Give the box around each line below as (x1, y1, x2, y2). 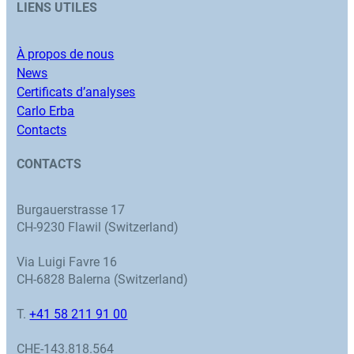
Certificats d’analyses (17, 84, 136, 100)
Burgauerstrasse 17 (17, 202, 126, 218)
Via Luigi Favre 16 (17, 254, 118, 270)
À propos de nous (17, 46, 115, 62)
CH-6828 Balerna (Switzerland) (17, 272, 189, 288)
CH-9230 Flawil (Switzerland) (17, 220, 179, 235)
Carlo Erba (17, 103, 75, 119)
